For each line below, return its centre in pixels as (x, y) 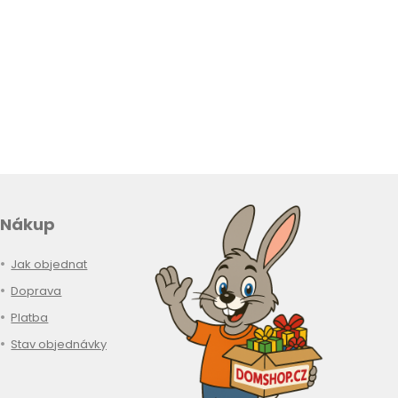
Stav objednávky (59, 345)
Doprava (36, 291)
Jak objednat (49, 265)
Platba (30, 318)
